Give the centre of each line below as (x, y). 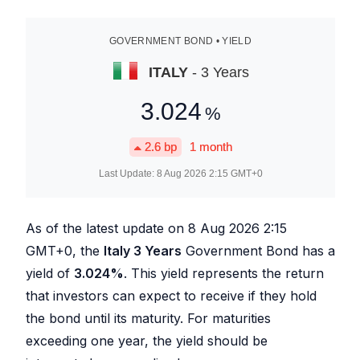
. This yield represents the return (224, 273)
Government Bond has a (258, 251)
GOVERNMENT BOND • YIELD (180, 41)
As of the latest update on (107, 228)
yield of (50, 273)
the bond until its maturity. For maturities (148, 318)
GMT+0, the (65, 251)
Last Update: (127, 174)
